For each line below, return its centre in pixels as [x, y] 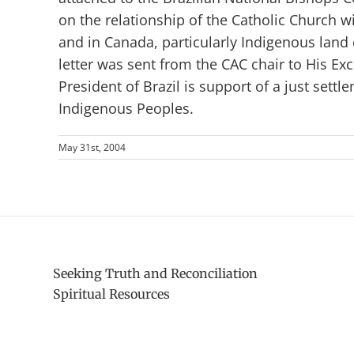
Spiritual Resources [112, 294]
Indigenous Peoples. [126, 108]
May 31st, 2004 [92, 147]
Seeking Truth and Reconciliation [156, 273]
